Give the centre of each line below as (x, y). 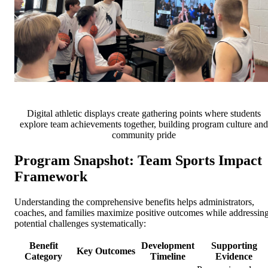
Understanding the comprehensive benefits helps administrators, (134, 202)
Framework (51, 177)
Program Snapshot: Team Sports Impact (138, 161)
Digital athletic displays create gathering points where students (144, 114)
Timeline (168, 257)
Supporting (234, 246)
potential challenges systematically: (80, 224)
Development (168, 246)
